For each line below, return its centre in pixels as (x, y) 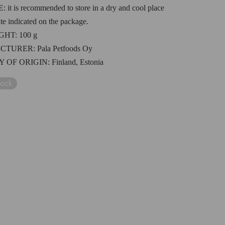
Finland (64, 62)
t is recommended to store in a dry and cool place (87, 8)
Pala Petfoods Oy (64, 48)
